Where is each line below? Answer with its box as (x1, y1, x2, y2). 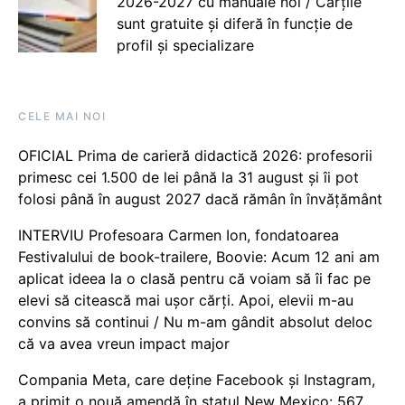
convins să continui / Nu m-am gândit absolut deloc (18, 312, 372, 331)
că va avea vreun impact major (18, 334, 230, 353)
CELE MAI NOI (18, 108, 106, 123)
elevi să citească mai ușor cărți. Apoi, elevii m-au (18, 290, 353, 309)
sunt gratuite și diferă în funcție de (116, 14, 353, 33)
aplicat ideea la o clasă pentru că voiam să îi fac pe (18, 268, 371, 287)
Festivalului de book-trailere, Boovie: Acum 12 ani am (18, 247, 380, 266)
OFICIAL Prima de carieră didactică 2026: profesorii (18, 146, 372, 165)
